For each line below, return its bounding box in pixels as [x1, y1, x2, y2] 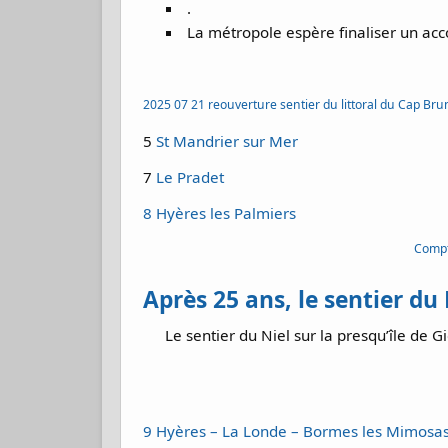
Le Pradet [152, 166, 225, 187]
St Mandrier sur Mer [152, 130, 299, 151]
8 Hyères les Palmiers [143, 203, 297, 224]
